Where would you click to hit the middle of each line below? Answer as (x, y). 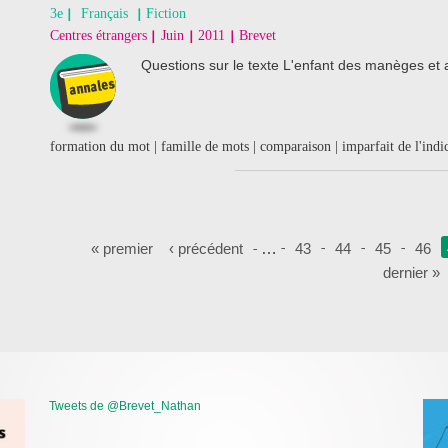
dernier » (411, 272)
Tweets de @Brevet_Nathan (125, 406)
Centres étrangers (98, 35)
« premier (122, 248)
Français (104, 13)
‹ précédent (206, 248)
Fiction (166, 13)
